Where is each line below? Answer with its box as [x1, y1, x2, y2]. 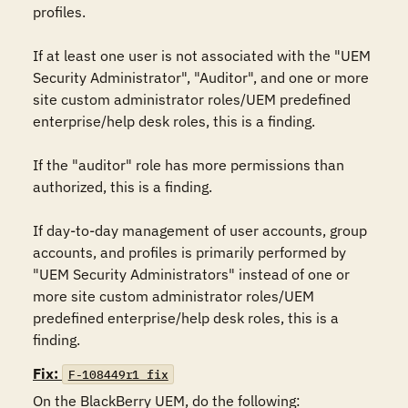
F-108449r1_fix [67, 366, 168, 382]
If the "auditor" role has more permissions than [33, 156, 344, 174]
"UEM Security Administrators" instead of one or [33, 265, 350, 283]
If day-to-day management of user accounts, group [33, 221, 367, 240]
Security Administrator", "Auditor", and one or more [33, 68, 369, 87]
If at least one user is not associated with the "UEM [33, 46, 371, 65]
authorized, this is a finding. [33, 178, 212, 196]
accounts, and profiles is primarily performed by [33, 243, 346, 261]
